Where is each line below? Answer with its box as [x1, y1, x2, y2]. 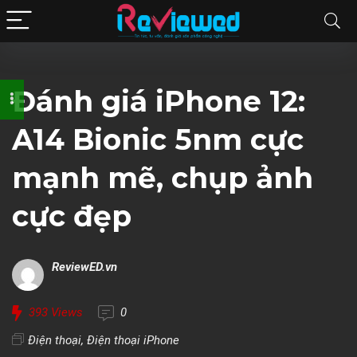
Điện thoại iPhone [87, 333, 179, 347]
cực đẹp [12, 198, 131, 233]
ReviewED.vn [52, 260, 117, 274]
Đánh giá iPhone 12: [12, 84, 305, 119]
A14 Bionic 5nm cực [12, 122, 304, 157]
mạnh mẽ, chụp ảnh [12, 160, 313, 195]
